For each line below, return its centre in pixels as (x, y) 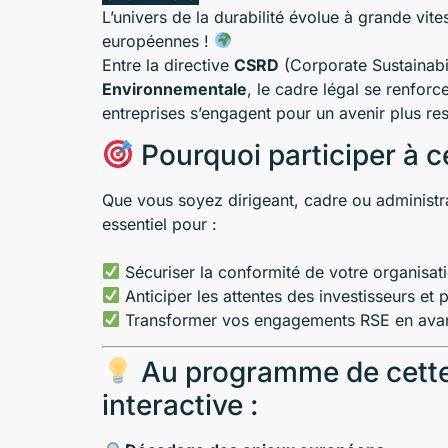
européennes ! (158, 40)
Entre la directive (168, 64)
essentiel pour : (159, 223)
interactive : (180, 405)
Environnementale (174, 88)
